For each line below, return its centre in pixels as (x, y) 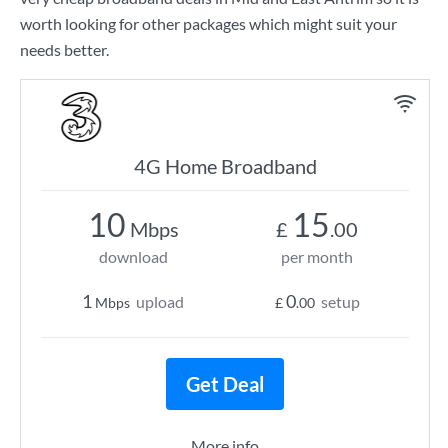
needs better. (64, 49)
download (133, 256)
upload (160, 301)
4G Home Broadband (225, 166)
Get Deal (225, 384)
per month (317, 256)
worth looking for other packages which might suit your (208, 23)
